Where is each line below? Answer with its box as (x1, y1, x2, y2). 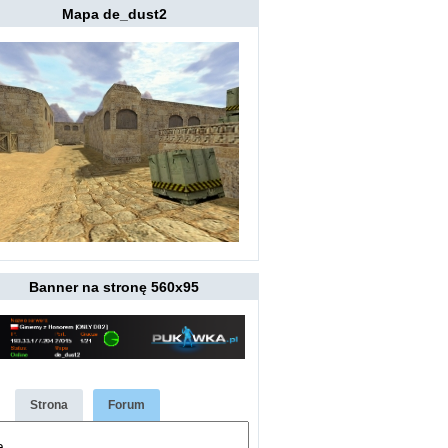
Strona (30, 397, 69, 412)
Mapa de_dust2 (61, 5, 167, 22)
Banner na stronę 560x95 (29, 278, 200, 295)
